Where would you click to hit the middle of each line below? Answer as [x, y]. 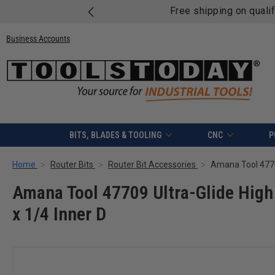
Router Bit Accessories [152, 165]
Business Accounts [38, 38]
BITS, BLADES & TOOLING [115, 135]
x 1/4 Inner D [59, 214]
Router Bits [72, 165]
